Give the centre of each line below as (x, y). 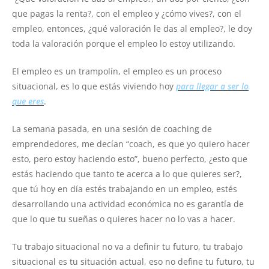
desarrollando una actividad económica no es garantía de (128, 204)
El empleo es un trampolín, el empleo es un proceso (117, 71)
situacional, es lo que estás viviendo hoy (94, 86)
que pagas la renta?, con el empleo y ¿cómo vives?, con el (127, 14)
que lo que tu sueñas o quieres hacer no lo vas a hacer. (124, 219)
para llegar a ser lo (212, 86)
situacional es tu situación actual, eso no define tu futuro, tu (133, 262)
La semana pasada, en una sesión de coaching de (112, 129)
